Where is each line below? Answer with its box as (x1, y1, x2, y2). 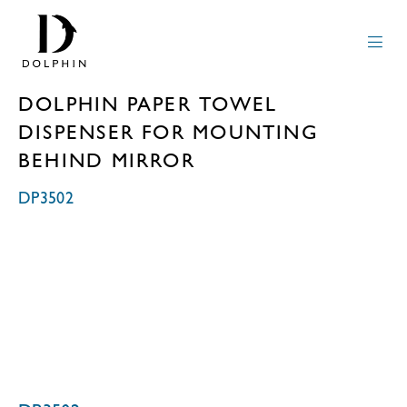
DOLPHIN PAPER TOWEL (18, 92, 278, 115)
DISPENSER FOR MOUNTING (18, 120, 318, 144)
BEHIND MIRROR (18, 148, 195, 172)
